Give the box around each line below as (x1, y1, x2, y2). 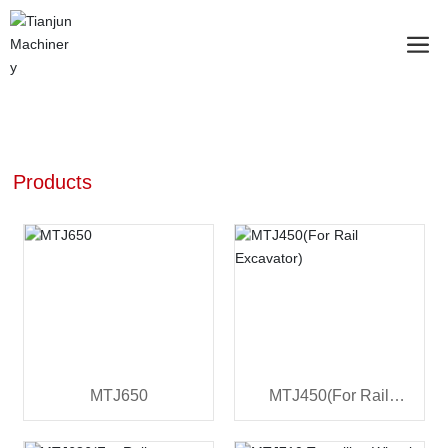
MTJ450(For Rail (269, 386, 390, 404)
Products (13, 170, 93, 193)
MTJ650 (89, 386, 148, 404)
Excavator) (291, 414, 368, 432)
